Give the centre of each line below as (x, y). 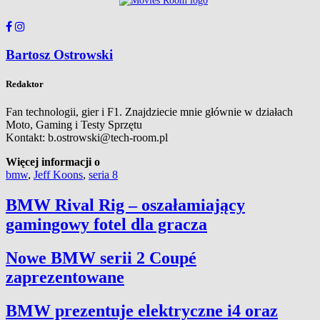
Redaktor (25, 84)
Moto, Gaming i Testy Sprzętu (74, 125)
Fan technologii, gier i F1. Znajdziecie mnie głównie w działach (149, 112)
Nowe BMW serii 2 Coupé (101, 258)
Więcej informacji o (53, 162)
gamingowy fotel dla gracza (106, 225)
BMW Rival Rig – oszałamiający (125, 205)
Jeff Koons (58, 175)
